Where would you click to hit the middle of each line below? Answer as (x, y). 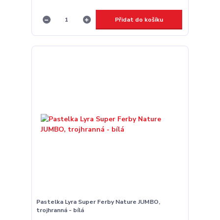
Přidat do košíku (139, 19)
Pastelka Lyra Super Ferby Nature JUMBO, (98, 202)
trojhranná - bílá (60, 210)
